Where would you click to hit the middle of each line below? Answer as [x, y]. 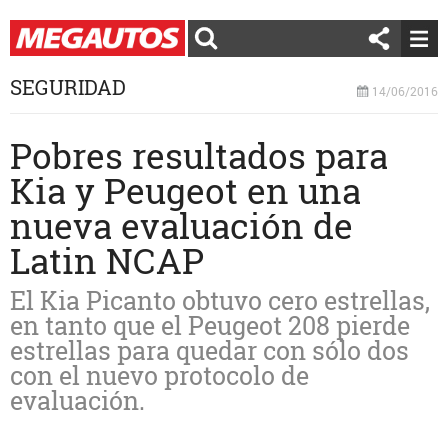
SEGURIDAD [68, 87]
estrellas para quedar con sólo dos [209, 350]
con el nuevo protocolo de [159, 375]
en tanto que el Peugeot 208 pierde [210, 325]
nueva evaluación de [181, 225]
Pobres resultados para [199, 155]
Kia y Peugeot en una [185, 190]
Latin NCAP [107, 260]
